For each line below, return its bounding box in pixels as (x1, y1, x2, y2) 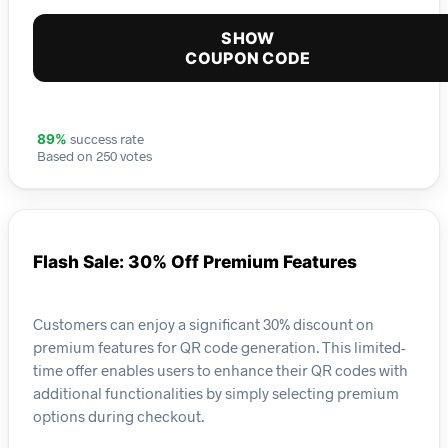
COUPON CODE (185, 48, 311, 69)
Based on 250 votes (37, 147, 152, 165)
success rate (67, 130, 144, 148)
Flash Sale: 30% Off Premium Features (33, 251, 357, 273)
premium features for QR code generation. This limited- (33, 338, 406, 356)
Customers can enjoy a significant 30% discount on (33, 315, 374, 333)
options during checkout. (33, 407, 204, 425)
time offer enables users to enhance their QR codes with (33, 361, 408, 379)
